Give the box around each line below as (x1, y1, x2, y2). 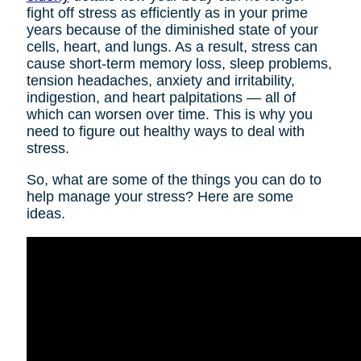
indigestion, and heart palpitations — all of (26, 89, 296, 106)
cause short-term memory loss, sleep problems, (26, 56, 332, 73)
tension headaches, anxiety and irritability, (26, 73, 295, 89)
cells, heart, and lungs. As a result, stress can (26, 39, 317, 56)
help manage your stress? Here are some (26, 189, 293, 205)
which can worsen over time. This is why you (26, 106, 313, 123)
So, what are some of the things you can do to (26, 172, 322, 189)
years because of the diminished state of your (26, 22, 318, 39)
